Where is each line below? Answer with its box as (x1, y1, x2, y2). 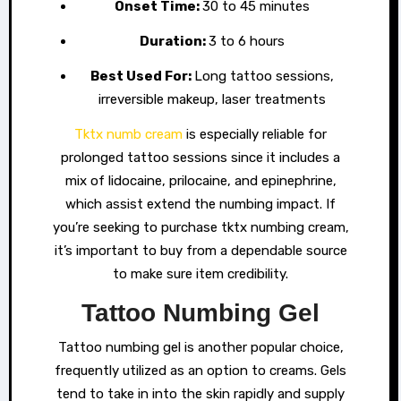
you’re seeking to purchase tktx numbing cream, (52, 219, 349, 236)
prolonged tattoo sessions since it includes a (61, 149, 340, 166)
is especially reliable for (183, 126, 327, 143)
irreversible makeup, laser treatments (98, 91, 326, 108)
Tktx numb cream (74, 126, 183, 143)
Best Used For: (99, 68, 194, 85)
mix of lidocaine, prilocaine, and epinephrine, (64, 173, 337, 190)
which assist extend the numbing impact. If (65, 196, 336, 213)
